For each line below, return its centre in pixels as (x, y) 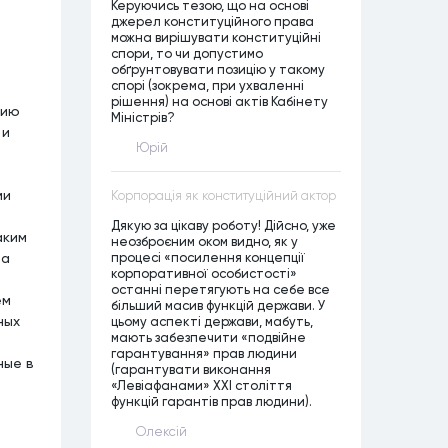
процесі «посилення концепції (208, 257)
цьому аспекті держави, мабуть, (212, 321)
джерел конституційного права (212, 21)
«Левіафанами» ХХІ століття (201, 385)
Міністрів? (143, 117)
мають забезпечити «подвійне (208, 337)
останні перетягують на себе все (220, 289)
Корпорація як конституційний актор (223, 195)
